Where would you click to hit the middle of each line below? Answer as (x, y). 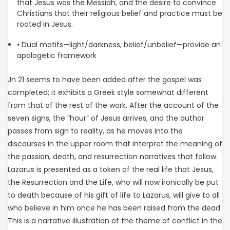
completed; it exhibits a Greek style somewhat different (108, 92)
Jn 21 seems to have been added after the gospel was (105, 80)
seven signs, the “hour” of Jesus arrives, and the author (106, 118)
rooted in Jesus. (45, 24)
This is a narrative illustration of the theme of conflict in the (115, 221)
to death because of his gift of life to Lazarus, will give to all (114, 195)
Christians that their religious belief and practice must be (119, 13)
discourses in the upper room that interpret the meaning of (115, 144)
